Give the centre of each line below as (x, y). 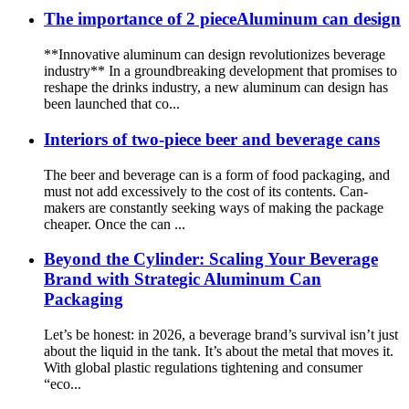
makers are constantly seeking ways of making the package (214, 207)
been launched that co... (112, 104)
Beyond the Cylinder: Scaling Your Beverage (211, 259)
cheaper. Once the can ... (115, 224)
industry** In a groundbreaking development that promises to (220, 71)
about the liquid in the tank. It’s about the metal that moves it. (219, 351)
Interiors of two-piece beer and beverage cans (212, 139)
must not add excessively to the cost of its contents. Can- (206, 191)
